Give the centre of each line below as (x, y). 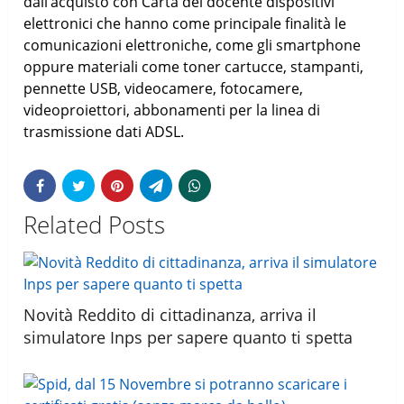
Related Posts (95, 224)
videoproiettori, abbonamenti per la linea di (172, 110)
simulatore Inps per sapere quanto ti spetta (188, 337)
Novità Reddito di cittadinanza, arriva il (170, 314)
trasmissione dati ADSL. (104, 131)
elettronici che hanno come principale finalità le (185, 23)
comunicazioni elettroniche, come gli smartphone (193, 45)
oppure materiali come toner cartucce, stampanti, (194, 66)
